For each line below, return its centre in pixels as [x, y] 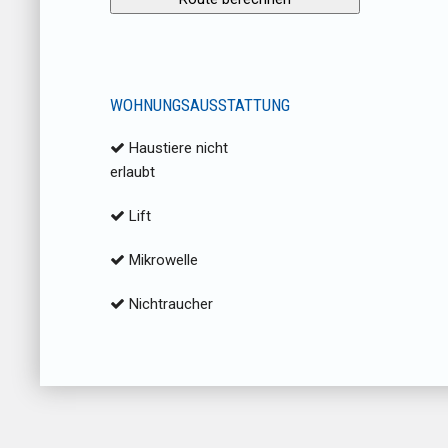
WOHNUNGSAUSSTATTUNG [200, 105]
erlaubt [132, 172]
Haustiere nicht [176, 148]
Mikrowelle [161, 260]
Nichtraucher [169, 304]
